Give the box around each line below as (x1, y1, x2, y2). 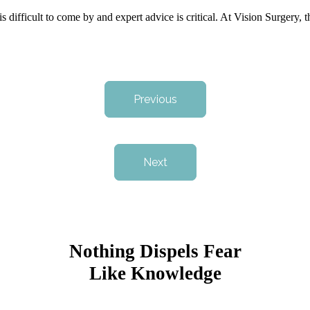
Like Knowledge (89, 263, 221, 284)
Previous (133, 93, 177, 107)
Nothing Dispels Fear (69, 241, 241, 262)
